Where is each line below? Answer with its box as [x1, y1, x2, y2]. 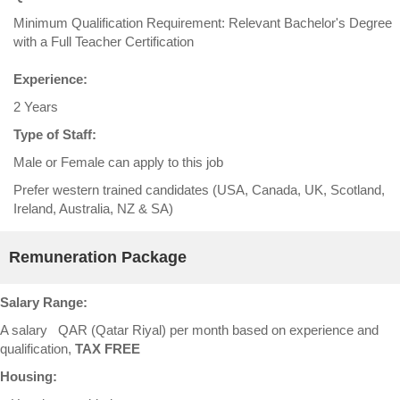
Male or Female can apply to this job [13, 154, 223, 171]
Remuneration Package [9, 248, 187, 267]
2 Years [13, 99, 58, 115]
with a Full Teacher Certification [13, 34, 194, 50]
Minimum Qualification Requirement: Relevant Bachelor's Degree [13, 15, 392, 31]
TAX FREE [75, 341, 140, 357]
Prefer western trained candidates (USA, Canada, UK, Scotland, [13, 182, 385, 198]
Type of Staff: [13, 127, 96, 143]
